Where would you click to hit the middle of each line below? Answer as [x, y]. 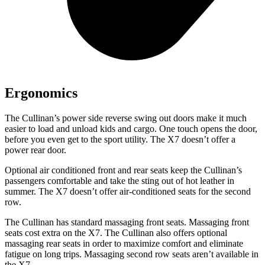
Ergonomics [41, 93]
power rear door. [35, 150]
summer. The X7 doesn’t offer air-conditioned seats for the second [128, 191]
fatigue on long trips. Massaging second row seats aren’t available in [132, 254]
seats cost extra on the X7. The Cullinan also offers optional [116, 233]
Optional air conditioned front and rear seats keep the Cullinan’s [123, 170]
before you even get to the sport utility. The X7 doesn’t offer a [120, 139]
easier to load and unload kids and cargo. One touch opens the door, [131, 129]
